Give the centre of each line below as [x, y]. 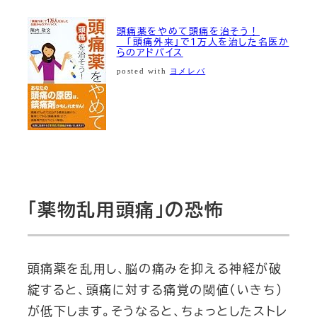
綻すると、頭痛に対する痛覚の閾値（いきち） [155, 289]
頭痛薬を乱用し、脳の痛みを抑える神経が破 [155, 268]
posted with [143, 71]
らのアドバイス [150, 53]
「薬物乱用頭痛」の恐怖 [126, 210]
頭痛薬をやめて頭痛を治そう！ [188, 32]
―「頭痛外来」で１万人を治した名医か [203, 42]
